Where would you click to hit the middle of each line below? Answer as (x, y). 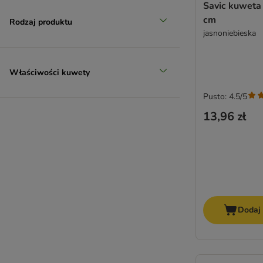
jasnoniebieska (230, 33)
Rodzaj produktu (41, 22)
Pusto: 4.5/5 (225, 96)
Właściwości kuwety (50, 72)
